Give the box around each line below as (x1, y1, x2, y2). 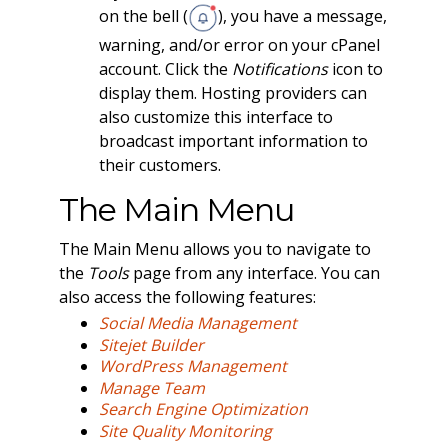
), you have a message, (217, 5, 387, 28)
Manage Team (98, 376, 205, 399)
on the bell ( (98, 5, 188, 28)
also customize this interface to (98, 106, 333, 129)
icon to (327, 58, 383, 81)
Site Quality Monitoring (98, 419, 272, 442)
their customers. (98, 154, 221, 177)
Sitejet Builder (98, 333, 204, 356)
